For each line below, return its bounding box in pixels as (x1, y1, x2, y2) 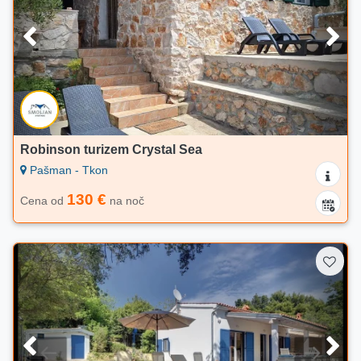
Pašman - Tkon (27, 164, 108, 177)
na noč (106, 194, 144, 208)
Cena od (20, 194, 67, 208)
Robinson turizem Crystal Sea (20, 143, 202, 157)
